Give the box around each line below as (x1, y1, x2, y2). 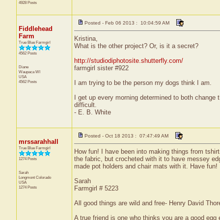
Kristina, (74, 35, 98, 42)
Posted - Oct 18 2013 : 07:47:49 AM (84, 133, 168, 138)
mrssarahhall (18, 138, 58, 145)
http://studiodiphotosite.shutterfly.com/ (74, 57, 183, 64)
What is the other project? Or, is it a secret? (74, 42, 198, 50)
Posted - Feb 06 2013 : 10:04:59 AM (84, 20, 169, 26)
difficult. (74, 101, 97, 109)
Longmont (18, 175, 36, 180)
